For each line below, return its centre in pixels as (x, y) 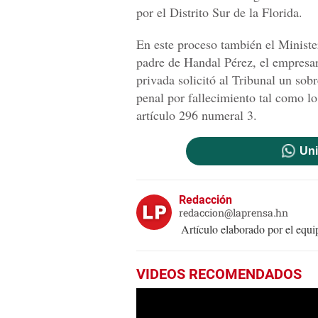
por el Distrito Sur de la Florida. (219, 12)
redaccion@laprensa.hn (234, 213)
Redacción (205, 200)
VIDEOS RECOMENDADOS (219, 274)
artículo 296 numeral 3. (197, 115)
